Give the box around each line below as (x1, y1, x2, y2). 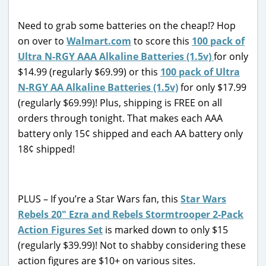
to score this (131, 34, 192, 47)
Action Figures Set (18, 223, 103, 236)
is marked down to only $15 (103, 223, 228, 236)
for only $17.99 (178, 80, 246, 94)
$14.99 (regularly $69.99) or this (18, 65, 160, 78)
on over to (18, 34, 66, 47)
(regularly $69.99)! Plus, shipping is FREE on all (18, 96, 222, 109)
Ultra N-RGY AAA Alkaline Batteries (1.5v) (18, 49, 214, 63)
